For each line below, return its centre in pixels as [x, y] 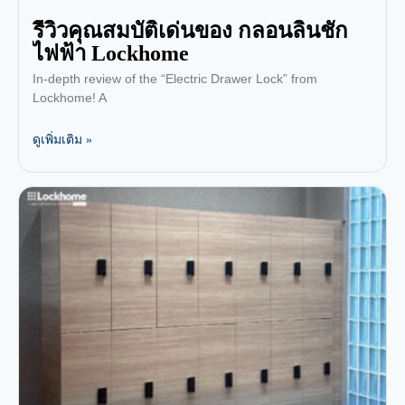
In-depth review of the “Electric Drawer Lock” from [175, 78]
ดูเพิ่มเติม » [62, 139]
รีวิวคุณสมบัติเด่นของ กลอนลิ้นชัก [190, 30]
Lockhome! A [70, 97]
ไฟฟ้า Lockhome [111, 53]
